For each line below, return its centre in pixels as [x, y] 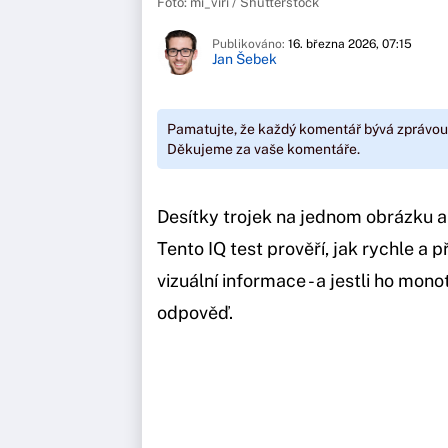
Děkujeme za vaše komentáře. [263, 148]
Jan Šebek [244, 59]
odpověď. [195, 312]
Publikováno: [250, 44]
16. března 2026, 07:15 [350, 44]
